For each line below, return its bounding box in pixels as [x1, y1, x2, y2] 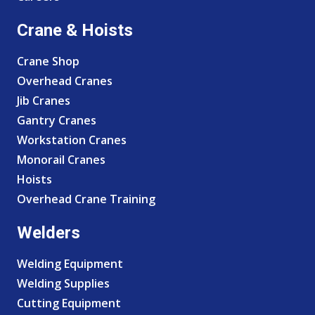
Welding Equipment [17, 255, 123, 271]
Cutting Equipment [17, 295, 121, 311]
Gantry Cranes [17, 112, 96, 128]
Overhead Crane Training [17, 191, 155, 207]
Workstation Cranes [17, 131, 127, 148]
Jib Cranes [17, 92, 70, 108]
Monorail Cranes [17, 151, 105, 167]
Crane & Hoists [17, 20, 133, 40]
